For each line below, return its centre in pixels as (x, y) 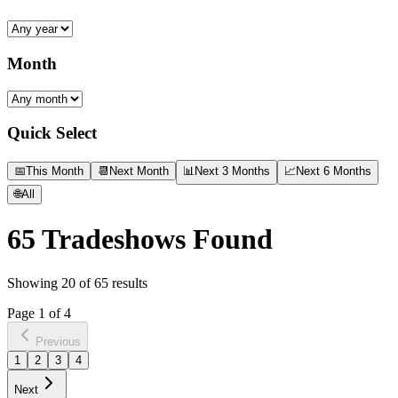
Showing (34, 283)
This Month (55, 171)
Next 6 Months (334, 171)
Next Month (139, 171)
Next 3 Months (232, 171)
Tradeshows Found (154, 239)
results (128, 283)
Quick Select (52, 133)
